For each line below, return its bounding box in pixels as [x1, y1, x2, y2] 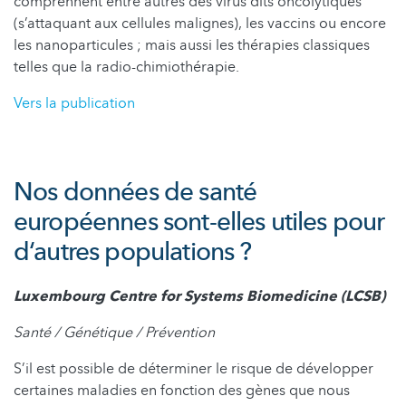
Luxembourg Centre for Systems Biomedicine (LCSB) [14, 285, 385, 306]
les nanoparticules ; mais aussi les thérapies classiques [14, 34, 370, 55]
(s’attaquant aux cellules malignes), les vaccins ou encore [14, 13, 386, 34]
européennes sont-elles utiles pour [14, 204, 385, 239]
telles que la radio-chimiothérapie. [14, 56, 239, 77]
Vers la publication [14, 92, 135, 113]
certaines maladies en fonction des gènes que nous [14, 380, 350, 401]
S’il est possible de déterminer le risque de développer [14, 358, 373, 379]
